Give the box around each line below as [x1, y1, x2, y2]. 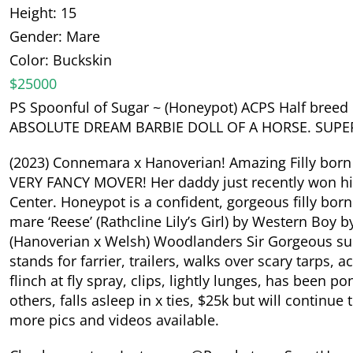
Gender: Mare [9, 26, 100, 46]
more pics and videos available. [9, 310, 219, 329]
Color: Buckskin [9, 50, 112, 69]
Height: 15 [9, 2, 76, 22]
